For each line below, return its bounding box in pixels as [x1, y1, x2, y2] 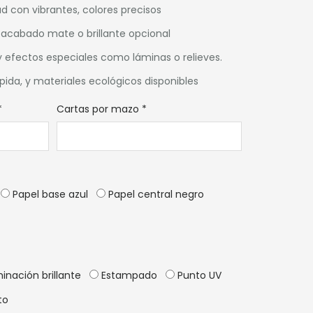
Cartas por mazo [57, 102, 140, 116]
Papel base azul [10, 187, 89, 201]
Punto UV [175, 268, 222, 282]
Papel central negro [105, 187, 205, 201]
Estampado [99, 268, 158, 282]
